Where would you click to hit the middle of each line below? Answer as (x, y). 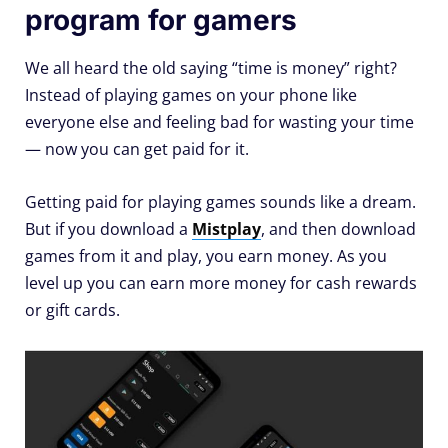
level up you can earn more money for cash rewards (221, 282)
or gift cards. (72, 309)
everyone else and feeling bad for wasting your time (219, 121)
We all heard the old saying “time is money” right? (211, 67)
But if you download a (108, 228)
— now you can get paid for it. (137, 148)
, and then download (338, 228)
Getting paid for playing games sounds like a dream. (220, 201)
